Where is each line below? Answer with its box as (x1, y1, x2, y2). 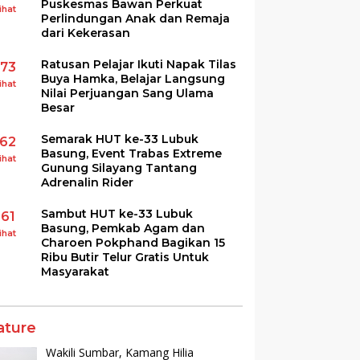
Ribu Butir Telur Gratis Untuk (41, 249, 210, 264)
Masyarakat (41, 264, 110, 279)
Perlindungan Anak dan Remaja (41, 10, 231, 26)
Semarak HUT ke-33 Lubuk (41, 131, 199, 146)
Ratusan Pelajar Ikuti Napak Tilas (41, 56, 237, 72)
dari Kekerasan (41, 25, 131, 40)
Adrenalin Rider (41, 174, 134, 190)
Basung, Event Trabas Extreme (41, 145, 223, 161)
